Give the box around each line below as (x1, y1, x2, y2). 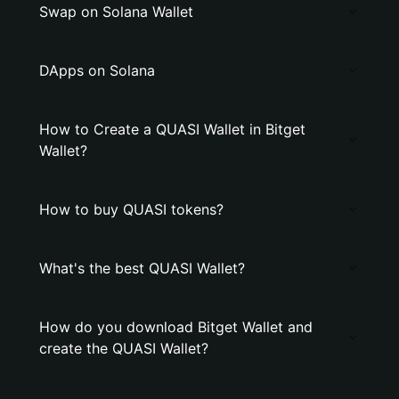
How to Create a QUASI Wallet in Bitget (39, 120, 305, 138)
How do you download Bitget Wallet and (39, 318, 313, 336)
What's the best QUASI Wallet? (39, 259, 245, 277)
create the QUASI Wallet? (39, 339, 208, 357)
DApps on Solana (39, 61, 155, 79)
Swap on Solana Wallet (39, 3, 193, 20)
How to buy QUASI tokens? (39, 200, 224, 218)
